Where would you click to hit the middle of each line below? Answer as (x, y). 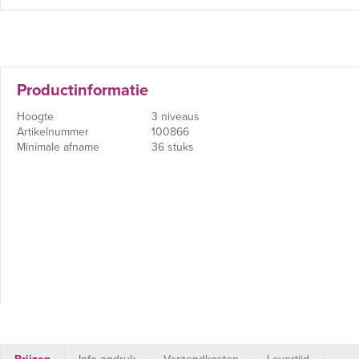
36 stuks (173, 147)
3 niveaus (175, 117)
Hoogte (35, 117)
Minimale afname (58, 147)
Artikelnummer (53, 132)
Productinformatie (83, 91)
